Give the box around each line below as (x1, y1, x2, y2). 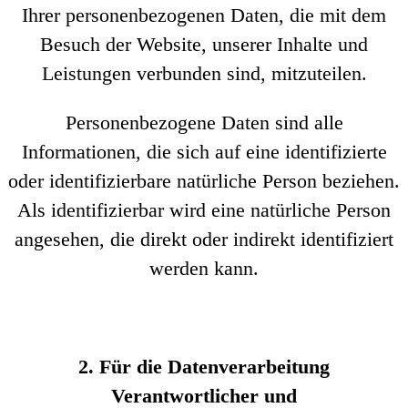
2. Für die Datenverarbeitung (78, 355, 330, 378)
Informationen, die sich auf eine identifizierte (21, 140, 387, 163)
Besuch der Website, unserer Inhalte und (40, 33, 368, 56)
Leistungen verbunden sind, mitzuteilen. (41, 62, 367, 85)
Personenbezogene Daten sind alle (65, 111, 343, 134)
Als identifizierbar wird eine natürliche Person (17, 199, 391, 221)
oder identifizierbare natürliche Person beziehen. (8, 169, 400, 192)
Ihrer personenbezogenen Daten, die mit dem (22, 4, 386, 26)
